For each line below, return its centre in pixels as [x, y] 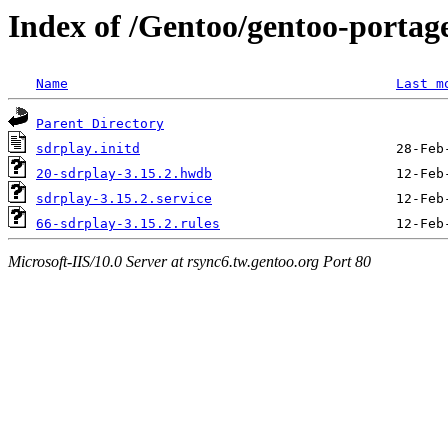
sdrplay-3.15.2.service [124, 199]
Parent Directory [100, 124]
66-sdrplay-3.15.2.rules [128, 224]
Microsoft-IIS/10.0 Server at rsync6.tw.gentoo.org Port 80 [189, 261]
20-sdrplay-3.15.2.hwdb [124, 174]
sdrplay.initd [88, 149]
